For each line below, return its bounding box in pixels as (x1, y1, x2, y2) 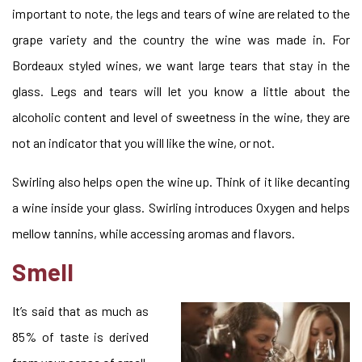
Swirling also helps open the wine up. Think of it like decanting (12, 174, 350, 189)
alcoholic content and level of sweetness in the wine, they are (12, 109, 350, 124)
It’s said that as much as (12, 303, 149, 318)
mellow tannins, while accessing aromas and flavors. (12, 225, 295, 241)
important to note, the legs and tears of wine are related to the (12, 6, 350, 21)
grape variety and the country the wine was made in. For (12, 32, 350, 47)
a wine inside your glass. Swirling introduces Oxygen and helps (12, 200, 350, 215)
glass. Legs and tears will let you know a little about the (12, 83, 350, 99)
